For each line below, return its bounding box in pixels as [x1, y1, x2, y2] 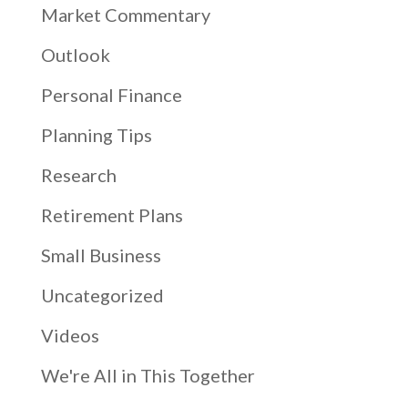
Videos [40, 324, 99, 347]
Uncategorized [40, 284, 164, 307]
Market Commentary [40, 4, 210, 26]
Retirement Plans [40, 204, 183, 227]
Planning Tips [40, 124, 152, 147]
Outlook [40, 44, 110, 66]
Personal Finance [40, 84, 182, 107]
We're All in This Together [40, 364, 255, 387]
